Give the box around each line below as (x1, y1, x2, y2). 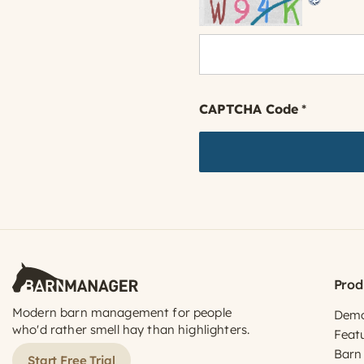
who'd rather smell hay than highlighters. (12, 322, 250, 338)
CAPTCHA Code (198, 101, 298, 118)
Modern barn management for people (12, 305, 232, 321)
